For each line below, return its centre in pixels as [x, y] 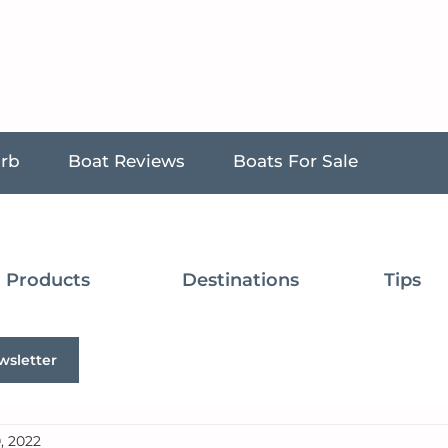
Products [48, 280]
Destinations [240, 280]
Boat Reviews [126, 161]
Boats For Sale [295, 161]
